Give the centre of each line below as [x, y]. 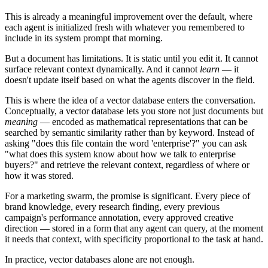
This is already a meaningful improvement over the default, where [129, 17]
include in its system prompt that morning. [84, 38]
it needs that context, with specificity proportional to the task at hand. [134, 239]
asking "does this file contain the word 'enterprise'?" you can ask [126, 144]
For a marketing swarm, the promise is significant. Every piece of [127, 196]
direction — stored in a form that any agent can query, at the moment [134, 229]
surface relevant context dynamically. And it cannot [102, 69]
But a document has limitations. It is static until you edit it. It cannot [131, 59]
